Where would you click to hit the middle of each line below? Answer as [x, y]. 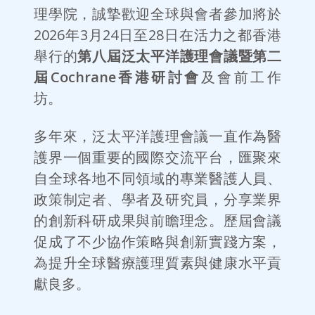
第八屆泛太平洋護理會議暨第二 [179, 56]
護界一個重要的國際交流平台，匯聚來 [157, 157]
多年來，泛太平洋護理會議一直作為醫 [157, 136]
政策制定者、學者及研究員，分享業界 [157, 200]
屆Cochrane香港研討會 [117, 77]
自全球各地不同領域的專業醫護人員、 [157, 179]
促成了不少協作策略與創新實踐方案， [157, 242]
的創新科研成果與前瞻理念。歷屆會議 [157, 221]
